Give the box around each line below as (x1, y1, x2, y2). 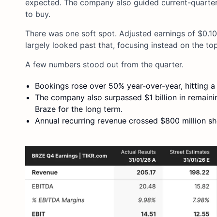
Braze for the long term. (35, 104, 123, 114)
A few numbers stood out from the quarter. (25, 59, 184, 69)
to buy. (25, 9, 50, 19)
